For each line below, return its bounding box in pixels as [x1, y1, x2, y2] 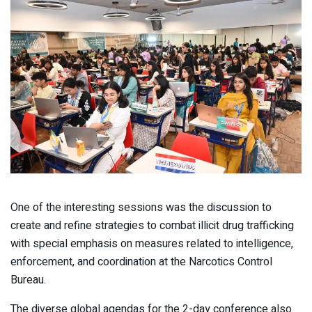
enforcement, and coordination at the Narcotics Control [10, 253, 272, 271]
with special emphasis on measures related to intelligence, [10, 235, 293, 253]
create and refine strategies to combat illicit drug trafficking [10, 217, 294, 235]
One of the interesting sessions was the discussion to [10, 199, 272, 217]
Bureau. [10, 272, 46, 289]
